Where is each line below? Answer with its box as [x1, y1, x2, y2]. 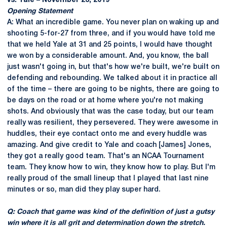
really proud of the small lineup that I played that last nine [7, 175, 209, 182]
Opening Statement [7, 8, 73, 15]
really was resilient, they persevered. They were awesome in [7, 120, 218, 126]
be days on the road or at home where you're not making [7, 97, 203, 104]
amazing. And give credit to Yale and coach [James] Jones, [7, 142, 211, 148]
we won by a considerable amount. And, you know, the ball [7, 53, 209, 59]
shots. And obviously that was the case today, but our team [7, 108, 213, 115]
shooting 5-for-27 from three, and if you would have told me [7, 30, 215, 37]
